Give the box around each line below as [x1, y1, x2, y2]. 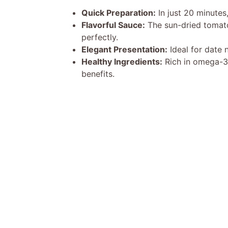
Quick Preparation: [81, 7, 156, 18]
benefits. [81, 68, 115, 79]
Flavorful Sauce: [81, 19, 145, 30]
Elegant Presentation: [81, 44, 167, 54]
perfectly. [81, 32, 118, 42]
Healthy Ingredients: [81, 56, 162, 67]
